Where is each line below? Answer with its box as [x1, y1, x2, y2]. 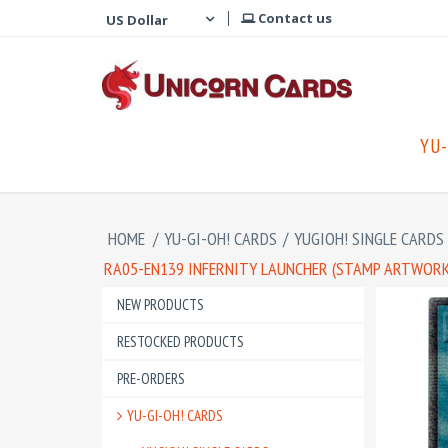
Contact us [255, 9, 332, 27]
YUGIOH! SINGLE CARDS [294, 227, 444, 250]
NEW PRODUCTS [117, 295, 204, 314]
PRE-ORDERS [117, 369, 185, 388]
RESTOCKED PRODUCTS [117, 332, 244, 351]
